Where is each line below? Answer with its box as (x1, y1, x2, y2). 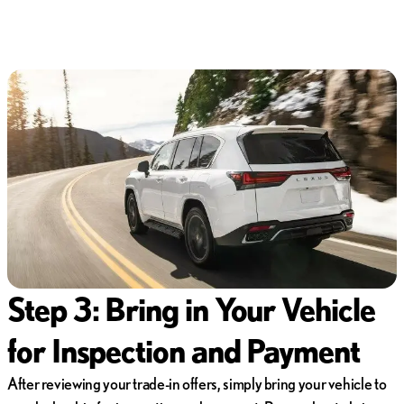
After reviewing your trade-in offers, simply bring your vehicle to (7, 373, 387, 392)
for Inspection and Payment (7, 331, 360, 369)
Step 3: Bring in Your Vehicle (7, 289, 375, 327)
